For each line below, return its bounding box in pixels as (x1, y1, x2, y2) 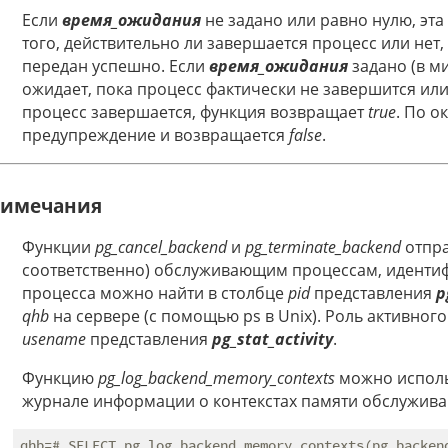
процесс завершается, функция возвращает (22, 100, 368, 123)
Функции (22, 236, 95, 259)
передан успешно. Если (22, 54, 209, 77)
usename (22, 328, 86, 351)
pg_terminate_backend (245, 236, 401, 259)
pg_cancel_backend (95, 236, 227, 259)
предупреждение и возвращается (22, 123, 289, 146)
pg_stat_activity (212, 328, 333, 351)
